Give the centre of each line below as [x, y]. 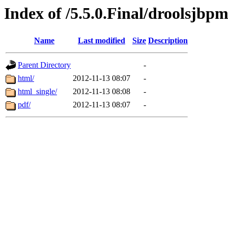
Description [168, 41]
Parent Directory [44, 65]
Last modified [102, 41]
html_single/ [37, 92]
